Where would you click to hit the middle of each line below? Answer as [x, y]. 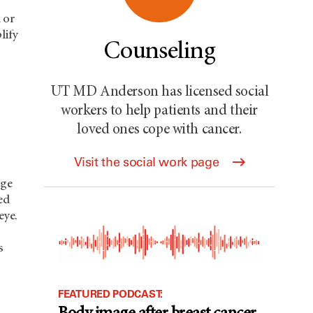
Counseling [159, 52]
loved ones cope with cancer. [159, 130]
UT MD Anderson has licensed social [159, 93]
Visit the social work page [148, 162]
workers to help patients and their [159, 111]
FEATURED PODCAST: [110, 294]
